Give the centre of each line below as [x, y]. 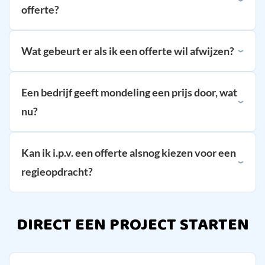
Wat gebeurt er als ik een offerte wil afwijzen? [128, 51]
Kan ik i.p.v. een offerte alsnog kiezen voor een [129, 152]
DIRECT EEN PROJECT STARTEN [132, 225]
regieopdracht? [57, 171]
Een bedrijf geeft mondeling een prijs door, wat [129, 92]
